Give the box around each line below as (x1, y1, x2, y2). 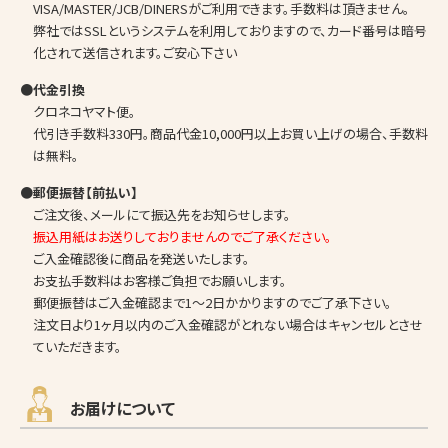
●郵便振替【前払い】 (20, 182, 138, 202)
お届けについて (70, 395, 175, 420)
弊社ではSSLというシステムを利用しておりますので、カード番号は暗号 (33, 20, 427, 40)
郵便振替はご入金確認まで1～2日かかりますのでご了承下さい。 (33, 292, 392, 312)
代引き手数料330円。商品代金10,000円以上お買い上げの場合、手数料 (33, 123, 428, 143)
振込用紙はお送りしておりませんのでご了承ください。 (33, 226, 332, 246)
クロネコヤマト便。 (33, 101, 136, 121)
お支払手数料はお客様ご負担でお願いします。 (33, 270, 287, 290)
